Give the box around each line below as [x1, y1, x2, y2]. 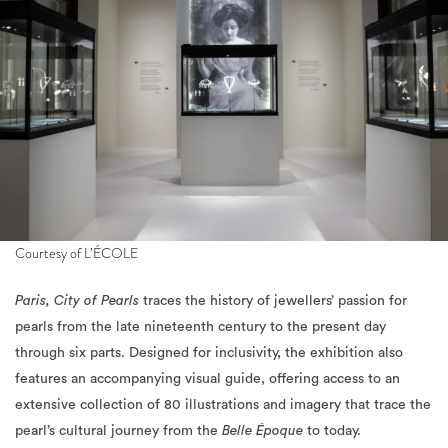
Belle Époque [218, 423, 303, 438]
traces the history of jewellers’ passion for [139, 293, 407, 308]
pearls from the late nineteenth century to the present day [15, 319, 386, 334]
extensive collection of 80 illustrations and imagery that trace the [15, 397, 431, 412]
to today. [303, 423, 361, 438]
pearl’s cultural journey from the [15, 423, 218, 438]
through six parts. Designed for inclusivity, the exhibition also [15, 345, 403, 360]
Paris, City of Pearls [15, 293, 139, 308]
